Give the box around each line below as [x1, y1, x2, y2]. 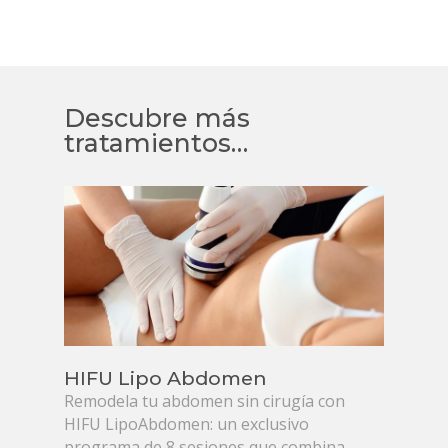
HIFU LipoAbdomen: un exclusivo [64, 413, 310, 436]
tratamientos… [64, 128, 249, 159]
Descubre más [64, 103, 251, 134]
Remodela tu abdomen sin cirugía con [64, 390, 346, 413]
